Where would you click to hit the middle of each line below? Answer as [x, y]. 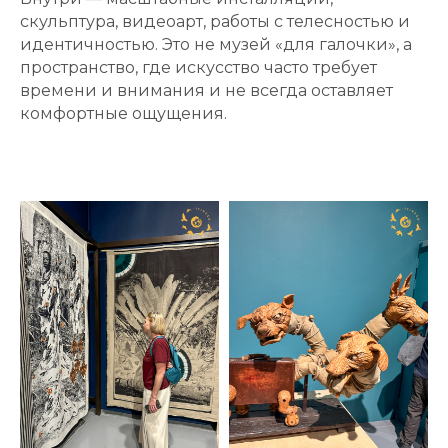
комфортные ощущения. [123, 113]
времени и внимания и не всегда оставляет [206, 90]
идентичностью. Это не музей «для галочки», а [216, 44]
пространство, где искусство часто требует [198, 67]
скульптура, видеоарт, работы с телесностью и [215, 21]
